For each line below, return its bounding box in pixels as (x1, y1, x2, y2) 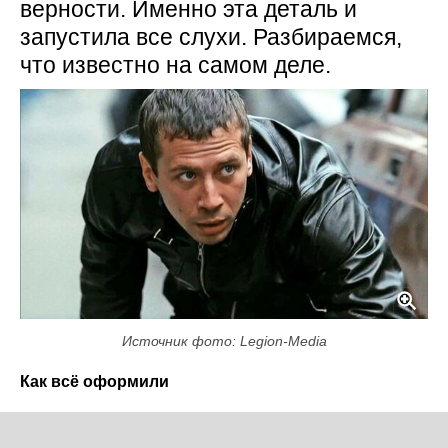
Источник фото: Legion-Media (121, 332, 327, 349)
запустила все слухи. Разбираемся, (20, 24, 402, 51)
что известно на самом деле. (20, 52, 331, 79)
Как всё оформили (20, 372, 169, 390)
